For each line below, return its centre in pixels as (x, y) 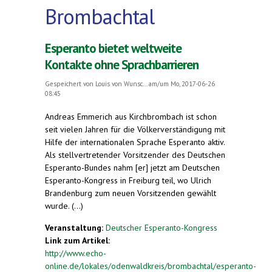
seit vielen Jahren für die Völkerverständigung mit (135, 129)
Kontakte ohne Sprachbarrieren (122, 64)
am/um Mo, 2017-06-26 (181, 83)
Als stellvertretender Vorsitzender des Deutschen (135, 155)
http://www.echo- (76, 253)
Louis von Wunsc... (121, 83)
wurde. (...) (64, 206)
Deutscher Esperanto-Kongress (161, 227)
